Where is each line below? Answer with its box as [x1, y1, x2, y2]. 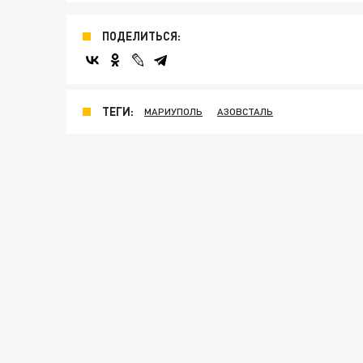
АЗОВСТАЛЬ [217, 105, 273, 118]
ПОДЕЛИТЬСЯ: [102, 29, 181, 44]
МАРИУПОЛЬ [144, 105, 203, 118]
